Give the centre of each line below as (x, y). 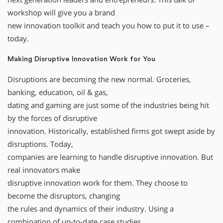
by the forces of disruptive (52, 118)
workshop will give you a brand (61, 12)
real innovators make (44, 170)
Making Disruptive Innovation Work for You (81, 59)
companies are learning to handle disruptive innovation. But (110, 157)
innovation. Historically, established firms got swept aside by (111, 131)
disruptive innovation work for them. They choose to (98, 183)
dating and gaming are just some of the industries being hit (108, 105)
